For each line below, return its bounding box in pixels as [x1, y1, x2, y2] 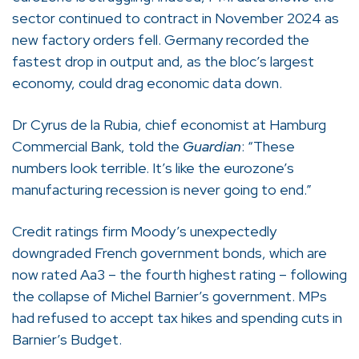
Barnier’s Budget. [12, 330, 122, 349]
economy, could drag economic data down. [12, 73, 282, 92]
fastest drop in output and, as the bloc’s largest [12, 51, 314, 71]
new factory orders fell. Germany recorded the [12, 30, 309, 49]
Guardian [183, 136, 241, 155]
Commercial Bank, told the [12, 136, 183, 155]
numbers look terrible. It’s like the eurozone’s [12, 158, 294, 177]
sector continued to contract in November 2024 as [12, 8, 339, 27]
